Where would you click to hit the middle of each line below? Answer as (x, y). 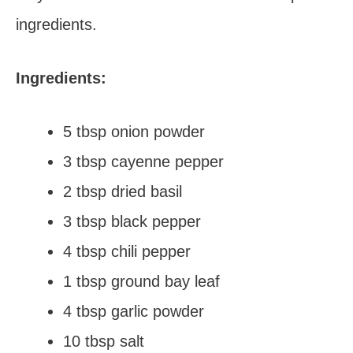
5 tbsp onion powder (134, 132)
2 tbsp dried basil (123, 191)
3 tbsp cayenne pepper (143, 162)
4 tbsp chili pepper (127, 251)
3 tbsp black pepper (132, 221)
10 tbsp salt (104, 341)
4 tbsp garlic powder (134, 311)
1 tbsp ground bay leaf (141, 281)
